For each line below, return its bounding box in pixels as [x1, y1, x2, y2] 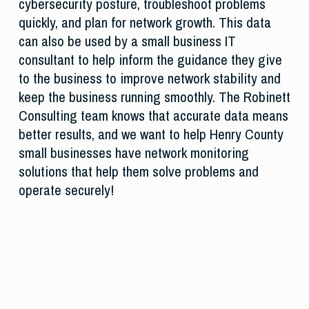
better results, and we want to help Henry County [18, 124, 283, 145]
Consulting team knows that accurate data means [18, 106, 288, 126]
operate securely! [18, 180, 114, 201]
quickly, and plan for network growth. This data [18, 12, 271, 33]
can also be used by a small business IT [18, 31, 236, 52]
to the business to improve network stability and [18, 68, 281, 89]
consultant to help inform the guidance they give [18, 50, 282, 70]
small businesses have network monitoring [18, 143, 249, 163]
